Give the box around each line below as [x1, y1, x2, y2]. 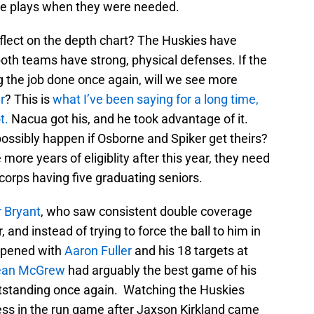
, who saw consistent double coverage [41, 204, 252, 219]
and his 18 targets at [132, 243, 248, 259]
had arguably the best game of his [65, 263, 257, 278]
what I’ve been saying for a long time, [53, 92, 259, 107]
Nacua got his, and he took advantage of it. [8, 111, 248, 127]
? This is [5, 92, 53, 107]
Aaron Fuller [64, 243, 132, 259]
